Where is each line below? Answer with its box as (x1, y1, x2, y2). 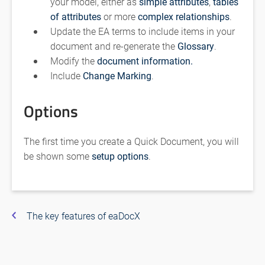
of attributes (50, 10, 101, 23)
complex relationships (138, 10, 230, 23)
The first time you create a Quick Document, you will (24, 134, 239, 147)
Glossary (177, 40, 214, 53)
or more (101, 10, 138, 23)
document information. (97, 54, 193, 67)
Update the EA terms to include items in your (50, 25, 235, 38)
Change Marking (83, 69, 151, 82)
